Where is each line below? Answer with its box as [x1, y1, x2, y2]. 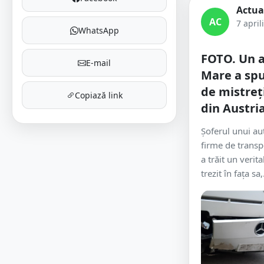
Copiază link [74, 90, 123, 101]
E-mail [86, 57, 111, 68]
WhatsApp [78, 25, 119, 36]
